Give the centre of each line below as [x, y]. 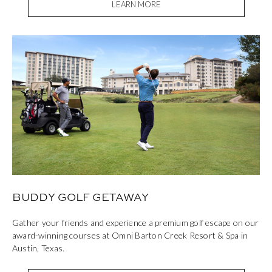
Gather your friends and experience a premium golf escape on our [136, 223]
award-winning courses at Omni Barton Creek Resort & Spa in [130, 236]
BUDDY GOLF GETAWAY [80, 197]
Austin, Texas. [39, 248]
